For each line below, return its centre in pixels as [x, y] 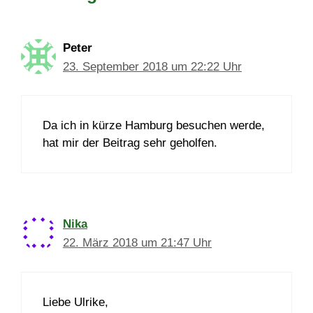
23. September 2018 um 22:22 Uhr [152, 66]
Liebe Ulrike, [75, 302]
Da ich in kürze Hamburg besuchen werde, [154, 126]
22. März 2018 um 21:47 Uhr [137, 243]
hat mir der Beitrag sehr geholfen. [130, 143]
